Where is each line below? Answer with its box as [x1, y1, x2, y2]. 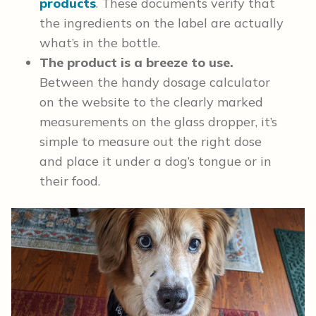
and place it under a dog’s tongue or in [39, 153, 272, 170]
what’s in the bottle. [39, 35, 160, 51]
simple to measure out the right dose [39, 133, 262, 150]
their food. [39, 173, 100, 190]
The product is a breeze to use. [39, 54, 233, 71]
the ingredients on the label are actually [39, 15, 284, 32]
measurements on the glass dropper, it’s [39, 114, 277, 130]
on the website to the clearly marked [39, 94, 263, 111]
